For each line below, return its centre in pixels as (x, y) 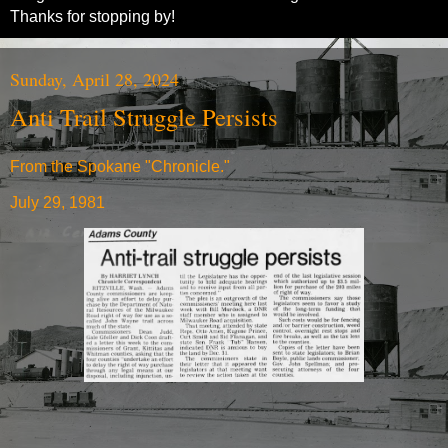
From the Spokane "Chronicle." (120, 166)
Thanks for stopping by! (92, 17)
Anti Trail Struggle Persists (144, 117)
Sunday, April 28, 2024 (94, 79)
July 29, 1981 (57, 202)
